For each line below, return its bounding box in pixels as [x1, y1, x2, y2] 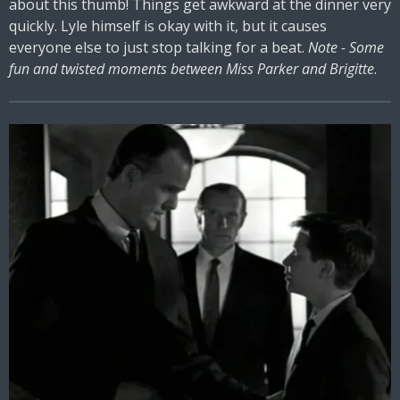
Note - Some [308, 37, 384, 57]
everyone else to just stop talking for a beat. [9, 37, 308, 57]
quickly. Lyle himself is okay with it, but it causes [9, 15, 327, 36]
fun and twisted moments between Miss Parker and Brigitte [9, 58, 374, 79]
